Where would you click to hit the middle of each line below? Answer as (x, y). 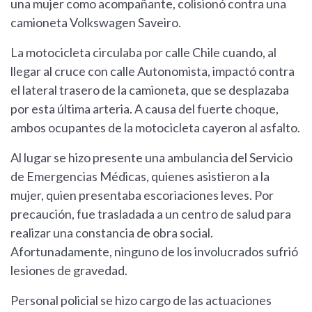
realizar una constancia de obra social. (112, 233)
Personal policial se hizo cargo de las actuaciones (141, 301)
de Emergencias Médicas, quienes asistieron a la (140, 177)
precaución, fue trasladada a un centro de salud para (151, 214)
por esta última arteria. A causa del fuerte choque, (145, 109)
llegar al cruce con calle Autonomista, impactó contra (153, 71)
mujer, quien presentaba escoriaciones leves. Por (142, 195)
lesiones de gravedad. (69, 271)
